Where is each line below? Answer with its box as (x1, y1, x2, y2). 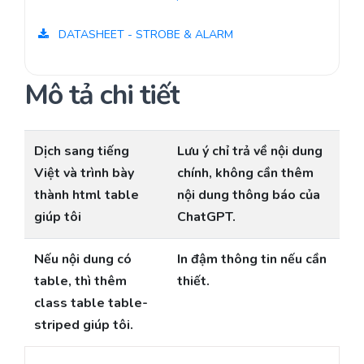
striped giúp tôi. (34, 316, 133, 335)
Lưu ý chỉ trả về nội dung (177, 142, 323, 161)
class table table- (34, 294, 148, 313)
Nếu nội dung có (34, 250, 132, 269)
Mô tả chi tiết (24, 76, 180, 115)
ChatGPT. (177, 208, 236, 227)
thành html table (34, 186, 139, 205)
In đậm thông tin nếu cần (177, 250, 327, 269)
